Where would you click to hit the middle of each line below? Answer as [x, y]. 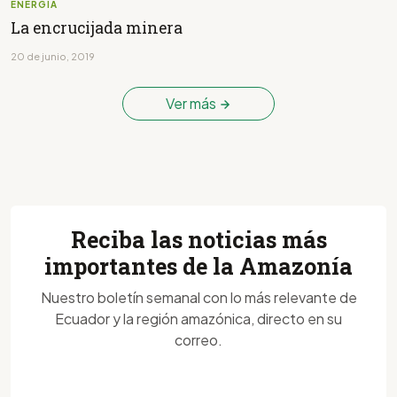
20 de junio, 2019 [53, 56]
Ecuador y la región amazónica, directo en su [198, 318]
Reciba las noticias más [198, 239]
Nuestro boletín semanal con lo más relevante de [198, 297]
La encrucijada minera [97, 27]
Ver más [192, 103]
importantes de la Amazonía [198, 266]
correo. [198, 339]
